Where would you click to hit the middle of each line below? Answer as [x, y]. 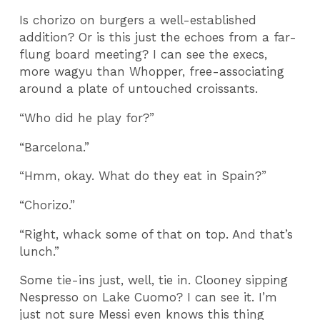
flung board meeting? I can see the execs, [144, 55]
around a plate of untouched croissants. [139, 89]
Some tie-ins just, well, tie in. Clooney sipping [154, 280]
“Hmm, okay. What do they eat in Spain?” [143, 176]
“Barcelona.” [55, 147]
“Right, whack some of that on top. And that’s [156, 234]
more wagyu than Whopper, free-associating [152, 72]
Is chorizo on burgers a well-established [138, 20]
